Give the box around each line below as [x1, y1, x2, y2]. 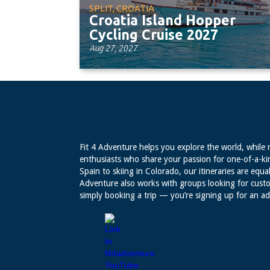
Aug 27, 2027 [89, 43, 137, 53]
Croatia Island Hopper [89, 13, 236, 28]
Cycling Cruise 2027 [89, 27, 218, 42]
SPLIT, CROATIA [89, 3, 154, 13]
